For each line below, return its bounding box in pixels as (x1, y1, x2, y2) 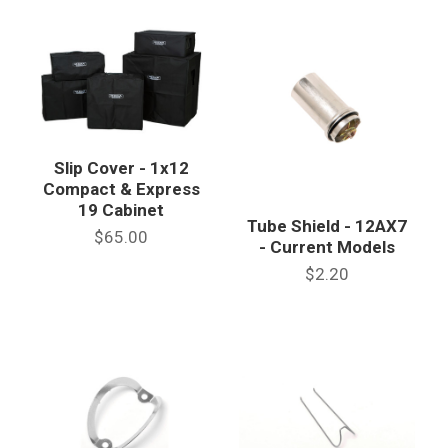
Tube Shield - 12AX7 (246, 216, 407, 237)
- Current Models (258, 237, 395, 258)
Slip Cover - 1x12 (53, 157, 189, 178)
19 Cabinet (78, 199, 165, 220)
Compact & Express (42, 178, 200, 199)
